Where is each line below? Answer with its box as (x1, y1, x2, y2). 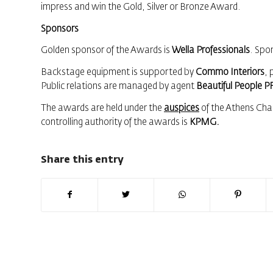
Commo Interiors (194, 68, 264, 77)
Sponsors (41, 24, 79, 34)
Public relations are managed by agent (41, 82, 196, 91)
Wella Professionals (172, 46, 250, 55)
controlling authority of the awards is (41, 117, 190, 127)
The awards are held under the (41, 103, 164, 113)
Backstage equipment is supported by (41, 68, 194, 77)
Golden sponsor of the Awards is (41, 46, 172, 55)
